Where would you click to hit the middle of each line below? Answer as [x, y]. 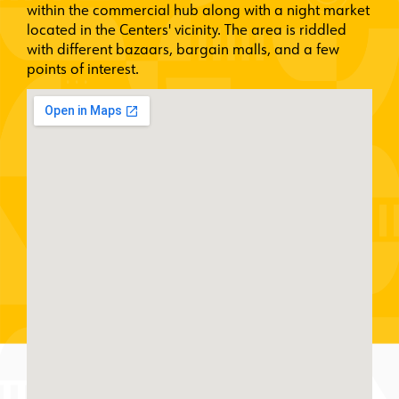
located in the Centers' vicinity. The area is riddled [187, 32]
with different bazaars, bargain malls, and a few [183, 51]
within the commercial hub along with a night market [198, 12]
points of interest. [83, 71]
